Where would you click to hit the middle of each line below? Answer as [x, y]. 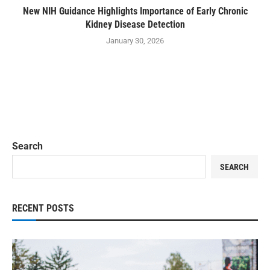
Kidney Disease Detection [135, 25]
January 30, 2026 [135, 41]
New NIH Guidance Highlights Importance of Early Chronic [135, 11]
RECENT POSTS [43, 209]
